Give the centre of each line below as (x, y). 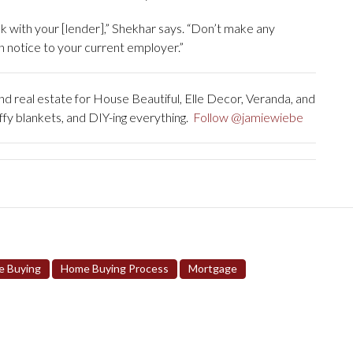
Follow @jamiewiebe (247, 117)
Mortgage (213, 268)
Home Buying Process (115, 268)
